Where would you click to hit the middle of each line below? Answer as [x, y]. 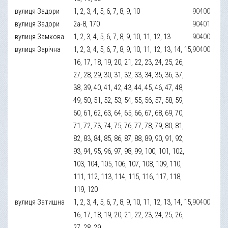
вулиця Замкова [40, 36]
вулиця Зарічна [38, 49]
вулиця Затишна [40, 202]
